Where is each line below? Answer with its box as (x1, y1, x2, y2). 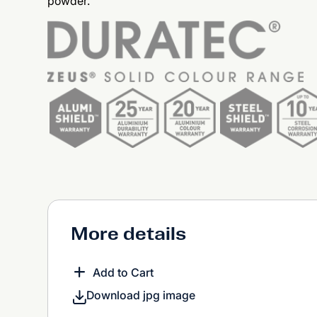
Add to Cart (93, 265, 154, 279)
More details (71, 222, 187, 245)
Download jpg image (86, 288, 196, 303)
